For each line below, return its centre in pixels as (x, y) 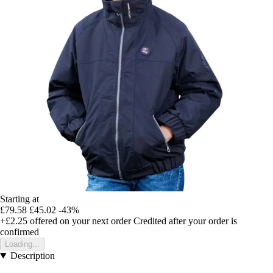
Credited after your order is (185, 221)
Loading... (22, 244)
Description (32, 256)
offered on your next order (79, 221)
